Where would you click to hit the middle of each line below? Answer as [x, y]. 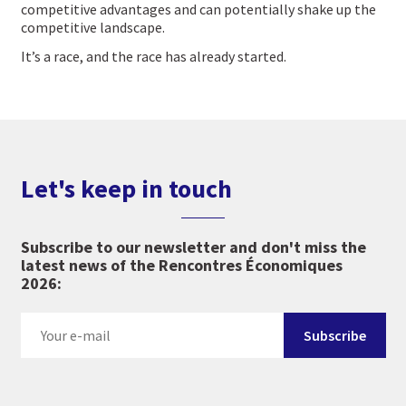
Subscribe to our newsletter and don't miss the [193, 247]
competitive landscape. [92, 27]
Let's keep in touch [126, 189]
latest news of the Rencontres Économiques [181, 266]
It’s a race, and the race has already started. [153, 57]
